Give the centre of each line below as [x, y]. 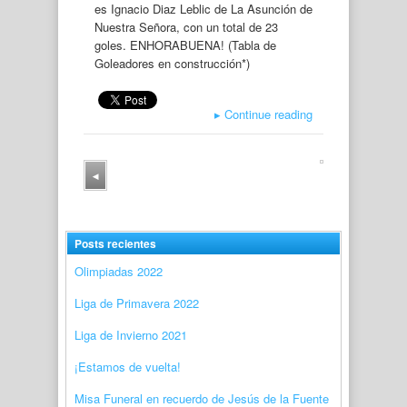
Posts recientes [115, 243]
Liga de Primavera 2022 [137, 303]
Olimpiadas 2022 [119, 271]
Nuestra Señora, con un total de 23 [186, 27]
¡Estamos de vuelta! [129, 366]
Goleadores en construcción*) [172, 63]
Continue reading [267, 114]
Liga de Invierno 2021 [131, 334]
